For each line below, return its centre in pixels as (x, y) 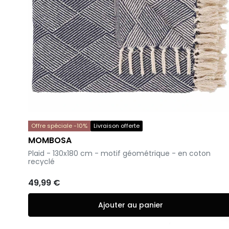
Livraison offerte (117, 126)
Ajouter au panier (130, 205)
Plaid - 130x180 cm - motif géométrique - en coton (119, 154)
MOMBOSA (50, 141)
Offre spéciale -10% (59, 126)
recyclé (41, 162)
